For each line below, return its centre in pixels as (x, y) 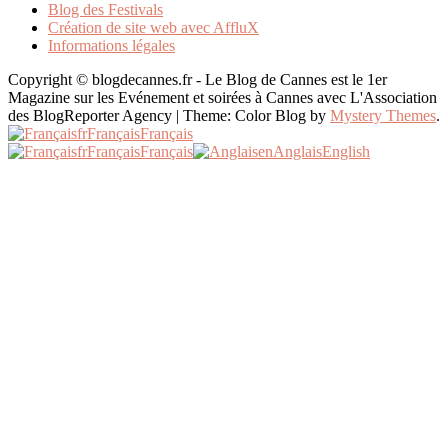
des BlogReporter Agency (92, 115)
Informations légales (111, 45)
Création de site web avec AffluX (153, 27)
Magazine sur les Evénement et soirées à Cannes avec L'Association (222, 97)
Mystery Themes (383, 115)
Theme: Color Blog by (256, 115)
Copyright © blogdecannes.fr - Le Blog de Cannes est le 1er (197, 79)
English (346, 151)
